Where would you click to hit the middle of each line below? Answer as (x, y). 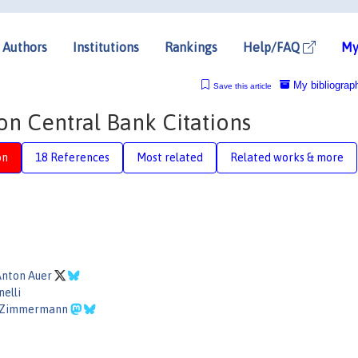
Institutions (106, 47)
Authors (25, 47)
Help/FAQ (273, 47)
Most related (170, 157)
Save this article (242, 86)
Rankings (191, 47)
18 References (72, 157)
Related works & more (287, 157)
